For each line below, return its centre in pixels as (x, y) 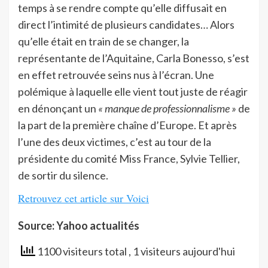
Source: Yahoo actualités (79, 225)
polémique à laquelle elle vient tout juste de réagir (133, 91)
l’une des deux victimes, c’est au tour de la (115, 141)
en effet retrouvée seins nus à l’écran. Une (116, 74)
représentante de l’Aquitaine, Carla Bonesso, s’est (134, 58)
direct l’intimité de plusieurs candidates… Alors (126, 24)
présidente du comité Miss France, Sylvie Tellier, (129, 158)
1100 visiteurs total (82, 251)
